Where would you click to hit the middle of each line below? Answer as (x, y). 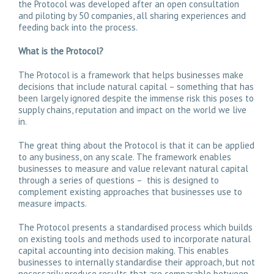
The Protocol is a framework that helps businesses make (131, 75)
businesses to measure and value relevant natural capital (133, 168)
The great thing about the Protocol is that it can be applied (136, 145)
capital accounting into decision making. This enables (124, 250)
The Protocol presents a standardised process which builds (135, 227)
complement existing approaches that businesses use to (130, 192)
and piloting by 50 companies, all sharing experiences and (132, 16)
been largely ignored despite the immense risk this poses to (136, 98)
